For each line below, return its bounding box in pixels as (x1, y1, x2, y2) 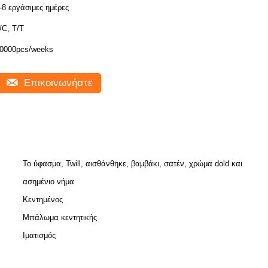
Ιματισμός (23, 231, 56, 240)
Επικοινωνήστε (21, 77, 93, 89)
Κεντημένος (23, 195, 63, 204)
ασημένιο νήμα (23, 177, 74, 186)
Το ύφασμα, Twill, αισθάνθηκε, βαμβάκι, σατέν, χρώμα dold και (23, 159, 242, 168)
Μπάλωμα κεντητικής (23, 213, 97, 222)
